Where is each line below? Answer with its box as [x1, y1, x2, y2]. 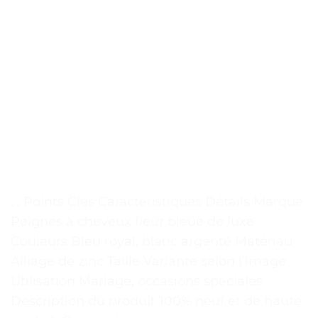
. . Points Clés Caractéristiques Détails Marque [11, 194, 303, 210]
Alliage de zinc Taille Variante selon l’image [11, 253, 286, 270]
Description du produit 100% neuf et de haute [11, 293, 302, 309]
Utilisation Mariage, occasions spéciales [11, 273, 263, 290]
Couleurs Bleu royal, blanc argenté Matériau [11, 234, 292, 250]
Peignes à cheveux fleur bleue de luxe [11, 214, 254, 230]
